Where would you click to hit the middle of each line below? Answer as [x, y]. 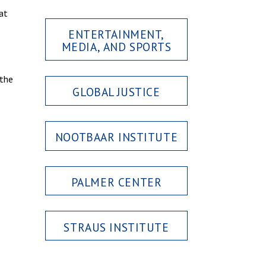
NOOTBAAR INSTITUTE [116, 137]
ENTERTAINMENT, [116, 34]
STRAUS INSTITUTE [116, 227]
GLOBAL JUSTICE [116, 92]
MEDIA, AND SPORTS [116, 47]
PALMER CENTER [116, 182]
